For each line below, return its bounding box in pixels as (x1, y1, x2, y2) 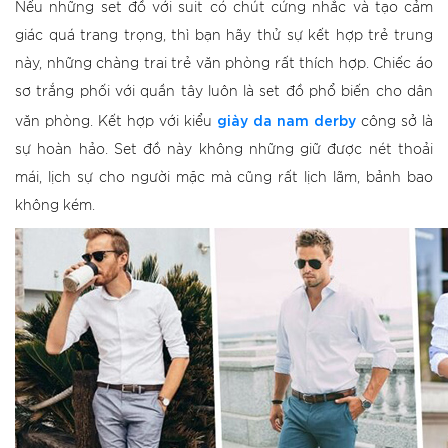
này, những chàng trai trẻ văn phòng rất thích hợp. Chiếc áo (15, 57, 433, 71)
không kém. (15, 199, 95, 213)
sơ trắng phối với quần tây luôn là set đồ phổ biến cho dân (15, 85, 433, 99)
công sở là (356, 115, 433, 129)
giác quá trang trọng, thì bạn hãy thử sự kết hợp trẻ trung (15, 29, 433, 43)
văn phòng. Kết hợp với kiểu (15, 115, 217, 129)
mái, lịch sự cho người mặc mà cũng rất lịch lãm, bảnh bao (15, 171, 433, 185)
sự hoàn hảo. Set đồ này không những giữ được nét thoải (15, 143, 433, 157)
